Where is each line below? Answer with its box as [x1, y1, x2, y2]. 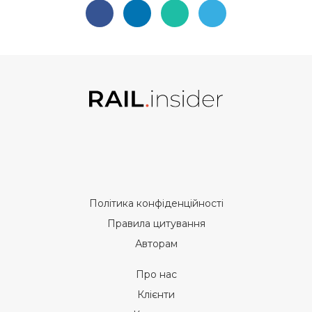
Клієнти [137, 288, 175, 302]
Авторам [134, 237, 178, 251]
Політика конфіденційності [88, 197, 224, 210]
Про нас [135, 268, 177, 281]
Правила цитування [107, 217, 205, 231]
